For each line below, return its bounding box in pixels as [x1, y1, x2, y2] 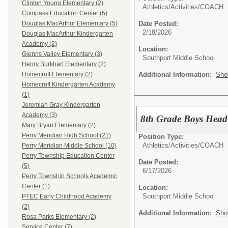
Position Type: [138, 132, 184, 140]
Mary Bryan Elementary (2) [22, 122, 96, 129]
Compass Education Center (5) [22, 10, 107, 17]
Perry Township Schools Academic [22, 173, 117, 180]
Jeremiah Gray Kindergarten [22, 101, 100, 109]
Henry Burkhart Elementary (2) [22, 61, 106, 68]
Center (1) [22, 183, 50, 190]
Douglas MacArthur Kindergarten [22, 30, 113, 38]
